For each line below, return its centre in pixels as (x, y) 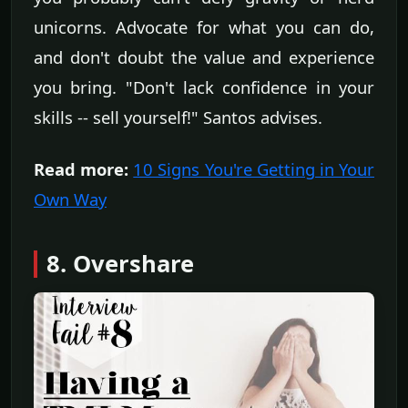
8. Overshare (120, 264)
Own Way (70, 199)
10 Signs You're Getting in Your (254, 169)
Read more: (82, 169)
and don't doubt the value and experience (204, 57)
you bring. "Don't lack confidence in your (204, 87)
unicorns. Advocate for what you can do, (204, 27)
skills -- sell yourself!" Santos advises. (178, 117)
